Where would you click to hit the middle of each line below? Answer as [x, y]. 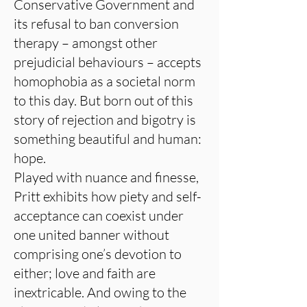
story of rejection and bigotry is [105, 120]
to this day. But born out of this [103, 100]
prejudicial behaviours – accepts [108, 62]
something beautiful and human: [108, 139]
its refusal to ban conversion [96, 24]
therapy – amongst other [86, 43]
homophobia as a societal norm [105, 81]
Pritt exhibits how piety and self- [108, 196]
